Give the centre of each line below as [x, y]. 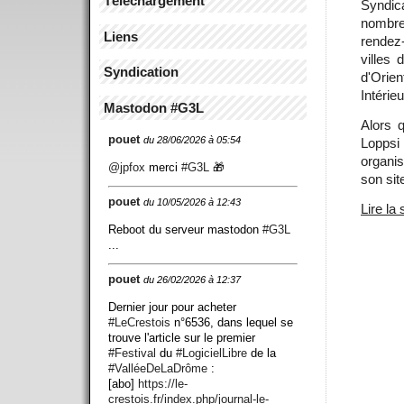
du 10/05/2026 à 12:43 [192, 202]
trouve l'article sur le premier [182, 337]
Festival [135, 353]
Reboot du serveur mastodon [185, 229]
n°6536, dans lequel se [232, 322]
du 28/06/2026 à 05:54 [192, 139]
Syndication [141, 72]
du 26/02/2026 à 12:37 [192, 279]
